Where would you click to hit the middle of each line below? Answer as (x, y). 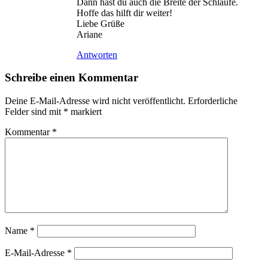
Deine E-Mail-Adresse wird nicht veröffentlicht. (95, 101)
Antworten (97, 54)
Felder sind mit (34, 112)
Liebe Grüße (100, 23)
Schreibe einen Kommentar (71, 78)
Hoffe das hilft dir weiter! (124, 13)
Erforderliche (213, 101)
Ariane (89, 34)
